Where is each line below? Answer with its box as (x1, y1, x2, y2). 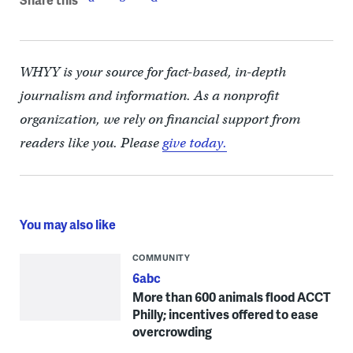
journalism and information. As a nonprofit (19, 87, 279, 105)
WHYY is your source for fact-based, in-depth (19, 64, 286, 81)
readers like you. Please (19, 135, 162, 152)
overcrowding (132, 322, 212, 341)
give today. (162, 135, 227, 152)
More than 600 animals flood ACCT (132, 288, 331, 307)
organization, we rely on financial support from (19, 111, 300, 128)
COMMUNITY (132, 251, 191, 264)
